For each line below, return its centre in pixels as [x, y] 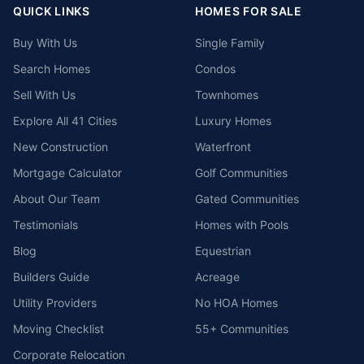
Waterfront [223, 147]
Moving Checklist [58, 329]
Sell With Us [44, 95]
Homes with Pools [242, 225]
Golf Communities [241, 173]
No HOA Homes [236, 303]
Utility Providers [55, 303]
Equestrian [223, 251]
